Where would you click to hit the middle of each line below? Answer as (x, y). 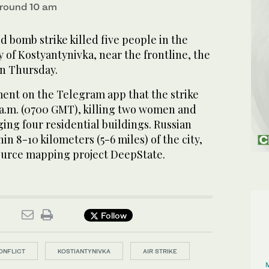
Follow (113, 215)
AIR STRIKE (160, 251)
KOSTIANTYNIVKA (84, 251)
